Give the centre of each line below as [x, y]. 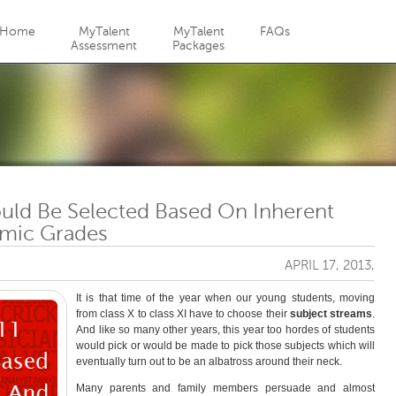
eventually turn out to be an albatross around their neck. [209, 362]
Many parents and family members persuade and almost [225, 388]
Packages [198, 46]
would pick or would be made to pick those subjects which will [225, 346]
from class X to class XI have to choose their [183, 314]
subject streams [331, 314]
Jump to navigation [198, 10]
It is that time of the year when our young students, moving [225, 298]
